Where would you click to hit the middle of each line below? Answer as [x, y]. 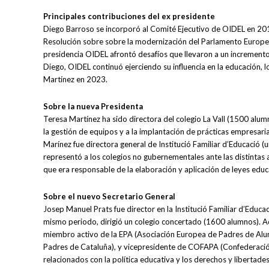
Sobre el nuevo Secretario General [109, 197]
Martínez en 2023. [75, 80]
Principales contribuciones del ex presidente [129, 17]
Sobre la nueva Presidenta [93, 107]
